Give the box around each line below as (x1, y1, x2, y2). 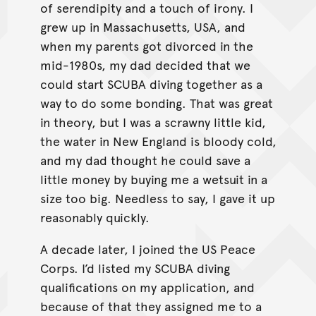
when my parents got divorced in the (39, 36, 253, 54)
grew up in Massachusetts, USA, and (39, 17, 245, 35)
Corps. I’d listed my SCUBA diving (39, 258, 230, 276)
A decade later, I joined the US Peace (39, 239, 255, 257)
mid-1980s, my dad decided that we (39, 55, 250, 73)
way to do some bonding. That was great (39, 93, 273, 111)
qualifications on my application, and (39, 277, 255, 296)
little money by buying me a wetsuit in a (39, 169, 267, 188)
